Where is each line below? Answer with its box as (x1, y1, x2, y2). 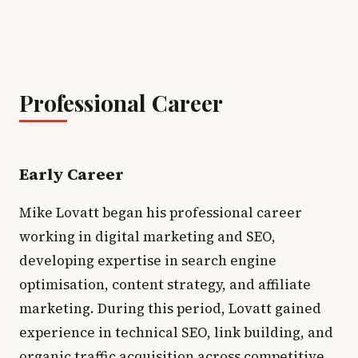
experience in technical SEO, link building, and (19, 323, 333, 342)
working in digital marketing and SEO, (19, 227, 276, 246)
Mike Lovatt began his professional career (19, 203, 302, 222)
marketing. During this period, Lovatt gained (19, 299, 321, 318)
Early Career (19, 163, 124, 185)
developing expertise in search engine (19, 251, 276, 270)
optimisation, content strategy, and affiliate (19, 275, 311, 294)
